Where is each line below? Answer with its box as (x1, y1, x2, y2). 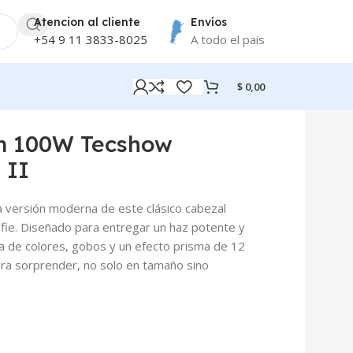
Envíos (191, 14, 227, 29)
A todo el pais (191, 31, 265, 47)
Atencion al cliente (34, 14, 140, 29)
